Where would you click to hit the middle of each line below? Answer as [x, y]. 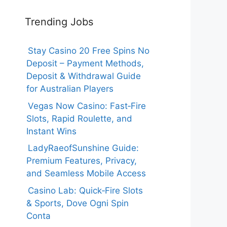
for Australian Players [70, 89]
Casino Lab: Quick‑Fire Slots [85, 190]
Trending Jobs [59, 22]
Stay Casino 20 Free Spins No [88, 51]
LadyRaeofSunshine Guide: [83, 148]
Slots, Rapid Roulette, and [79, 118]
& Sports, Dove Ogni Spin [77, 203]
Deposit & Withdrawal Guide [83, 76]
